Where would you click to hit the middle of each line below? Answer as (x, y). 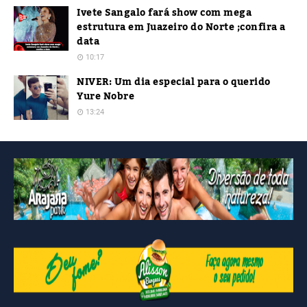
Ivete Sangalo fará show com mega (164, 13)
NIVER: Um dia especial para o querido (174, 82)
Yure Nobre (106, 97)
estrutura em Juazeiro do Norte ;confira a (181, 27)
